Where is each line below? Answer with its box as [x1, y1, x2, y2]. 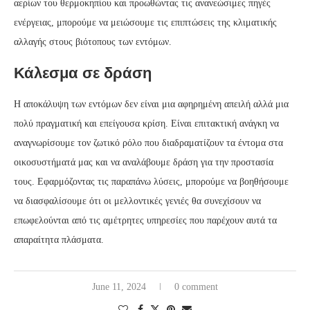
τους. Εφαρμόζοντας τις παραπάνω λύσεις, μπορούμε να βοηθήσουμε [14, 176, 289, 188]
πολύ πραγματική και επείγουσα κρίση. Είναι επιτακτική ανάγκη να [14, 118, 279, 129]
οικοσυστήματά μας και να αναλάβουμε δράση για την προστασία [14, 157, 273, 168]
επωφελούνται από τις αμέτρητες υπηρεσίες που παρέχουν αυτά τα [14, 215, 277, 226]
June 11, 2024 [92, 282, 146, 293]
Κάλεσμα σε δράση [14, 64, 152, 82]
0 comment [174, 282, 218, 293]
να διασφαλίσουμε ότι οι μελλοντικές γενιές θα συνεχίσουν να [14, 196, 261, 207]
